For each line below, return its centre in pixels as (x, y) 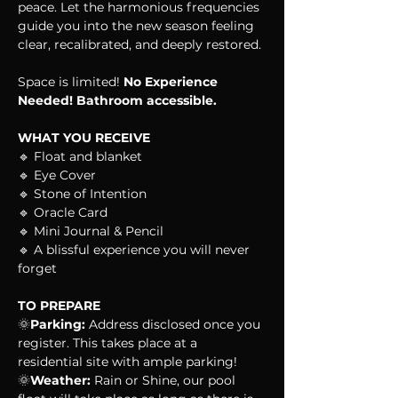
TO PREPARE (59, 306)
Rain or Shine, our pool (165, 380)
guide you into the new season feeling (138, 26)
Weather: (60, 380)
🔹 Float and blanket (80, 156)
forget (37, 268)
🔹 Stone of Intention (82, 194)
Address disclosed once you (175, 324)
